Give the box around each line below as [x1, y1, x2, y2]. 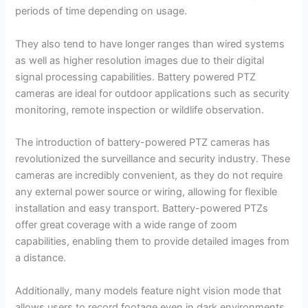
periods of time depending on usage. [15, 4, 188, 17]
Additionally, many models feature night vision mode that [15, 285, 282, 298]
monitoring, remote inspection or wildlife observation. [15, 103, 265, 116]
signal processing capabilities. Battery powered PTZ [15, 70, 256, 83]
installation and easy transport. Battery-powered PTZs [15, 202, 269, 215]
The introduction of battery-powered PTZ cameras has [15, 136, 271, 149]
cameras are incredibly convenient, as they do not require [15, 169, 283, 182]
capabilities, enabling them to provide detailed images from [15, 235, 290, 248]
